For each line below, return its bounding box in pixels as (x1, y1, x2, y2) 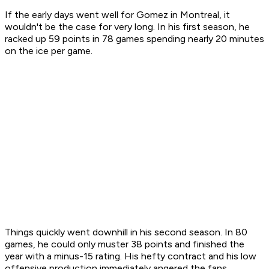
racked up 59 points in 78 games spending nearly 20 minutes (5, 33, 264, 45)
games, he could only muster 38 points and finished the (5, 238, 244, 250)
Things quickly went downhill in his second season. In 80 (5, 226, 247, 238)
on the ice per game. (5, 45, 95, 57)
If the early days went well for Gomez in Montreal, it (5, 9, 230, 21)
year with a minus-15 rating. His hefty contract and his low (5, 250, 256, 262)
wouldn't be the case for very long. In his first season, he (5, 21, 250, 33)
